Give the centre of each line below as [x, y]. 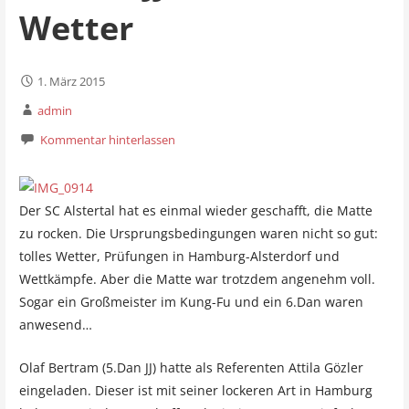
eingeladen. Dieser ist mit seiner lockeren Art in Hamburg [195, 391]
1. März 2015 [71, 81]
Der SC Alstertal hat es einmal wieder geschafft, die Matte [195, 211]
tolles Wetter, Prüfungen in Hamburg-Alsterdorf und [179, 257]
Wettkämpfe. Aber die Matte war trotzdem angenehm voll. [197, 279]
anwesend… [55, 325]
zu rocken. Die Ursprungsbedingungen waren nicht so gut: [198, 234]
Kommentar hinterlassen [107, 139]
